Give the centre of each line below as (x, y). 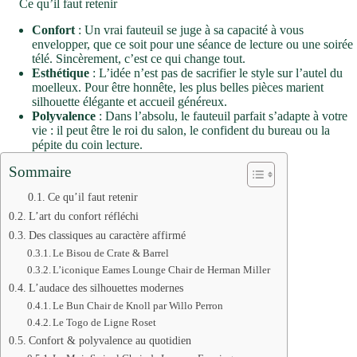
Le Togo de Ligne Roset (105, 323)
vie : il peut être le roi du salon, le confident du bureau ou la (181, 131)
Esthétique (61, 73)
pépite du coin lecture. (87, 145)
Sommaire (40, 172)
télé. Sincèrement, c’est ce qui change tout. (139, 59)
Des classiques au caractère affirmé (107, 235)
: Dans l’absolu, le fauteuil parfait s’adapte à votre (222, 116)
